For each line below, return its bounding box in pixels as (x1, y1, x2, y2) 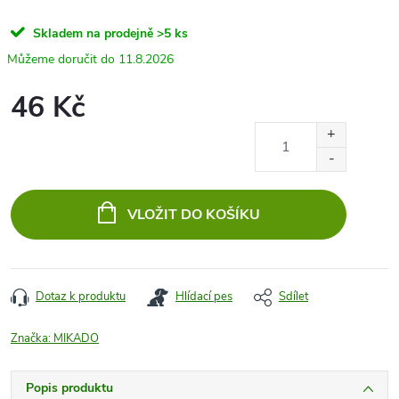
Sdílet (279, 289, 308, 305)
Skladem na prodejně (33, 25, 153, 42)
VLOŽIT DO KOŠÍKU (126, 205, 260, 224)
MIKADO (53, 330, 99, 346)
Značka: (11, 330, 53, 346)
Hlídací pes (175, 289, 232, 305)
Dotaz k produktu (36, 289, 126, 305)
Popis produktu (26, 379, 113, 396)
